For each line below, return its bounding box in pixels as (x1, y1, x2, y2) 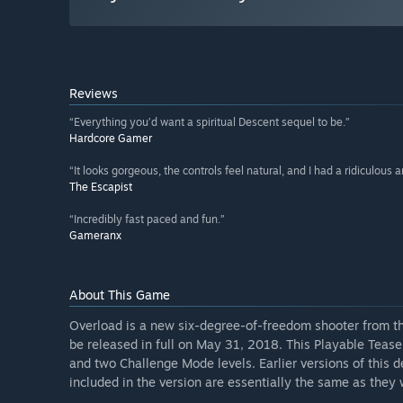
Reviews (69, 85, 118, 102)
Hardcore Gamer (69, 131, 152, 146)
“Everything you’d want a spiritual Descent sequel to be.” (69, 115, 350, 130)
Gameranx (69, 228, 121, 243)
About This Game (69, 287, 170, 303)
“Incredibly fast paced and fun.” (69, 212, 225, 227)
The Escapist (69, 180, 132, 194)
